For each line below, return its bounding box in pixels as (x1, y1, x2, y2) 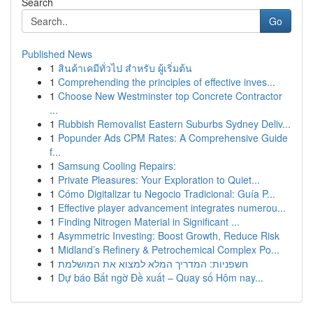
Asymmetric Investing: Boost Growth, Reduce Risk (58, 228, 279, 242)
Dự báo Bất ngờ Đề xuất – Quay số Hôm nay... (58, 270, 263, 284)
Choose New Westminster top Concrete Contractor (58, 89, 282, 103)
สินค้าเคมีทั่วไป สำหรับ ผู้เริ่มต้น (58, 61, 192, 75)
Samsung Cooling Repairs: (58, 159, 176, 173)
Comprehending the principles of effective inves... (58, 75, 275, 89)
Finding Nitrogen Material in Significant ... (58, 214, 240, 228)
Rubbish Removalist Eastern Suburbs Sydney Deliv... (58, 117, 291, 131)
